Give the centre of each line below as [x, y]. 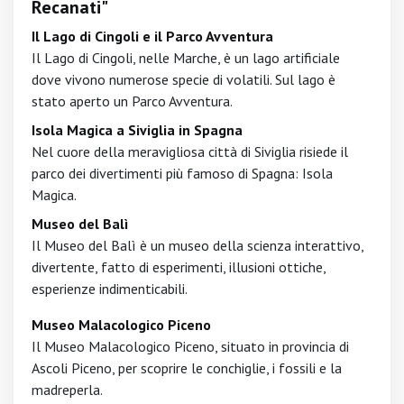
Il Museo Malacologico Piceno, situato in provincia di [190, 346]
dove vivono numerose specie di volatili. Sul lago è [184, 79]
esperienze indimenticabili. [110, 289]
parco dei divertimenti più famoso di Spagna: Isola [182, 173]
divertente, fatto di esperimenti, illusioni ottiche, [179, 267]
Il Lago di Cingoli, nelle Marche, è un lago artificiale [186, 58]
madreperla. [67, 390]
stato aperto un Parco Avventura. [132, 101]
